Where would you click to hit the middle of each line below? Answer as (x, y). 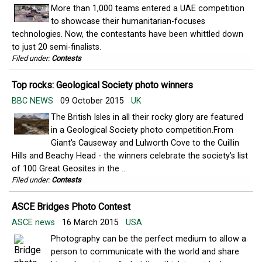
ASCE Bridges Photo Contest (71, 207)
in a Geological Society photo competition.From (142, 130)
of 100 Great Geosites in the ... (69, 169)
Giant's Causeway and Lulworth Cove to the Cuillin (145, 143)
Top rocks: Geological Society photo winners (102, 85)
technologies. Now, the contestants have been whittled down (127, 34)
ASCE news (35, 223)
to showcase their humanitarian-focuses (128, 21)
